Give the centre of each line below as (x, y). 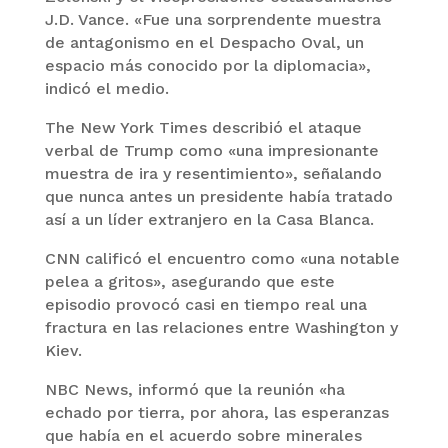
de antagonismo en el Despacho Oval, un (204, 42)
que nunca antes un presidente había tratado (218, 196)
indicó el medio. (106, 88)
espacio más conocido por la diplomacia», (207, 65)
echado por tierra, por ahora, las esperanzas (216, 412)
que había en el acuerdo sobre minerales (203, 435)
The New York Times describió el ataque (203, 127)
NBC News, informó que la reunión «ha (194, 389)
